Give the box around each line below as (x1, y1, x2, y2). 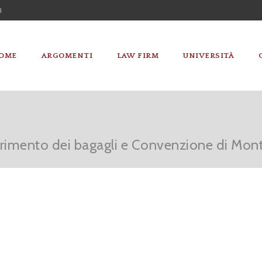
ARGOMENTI (41, 51, 92, 60)
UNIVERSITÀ (183, 51, 234, 60)
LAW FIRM (117, 51, 158, 60)
